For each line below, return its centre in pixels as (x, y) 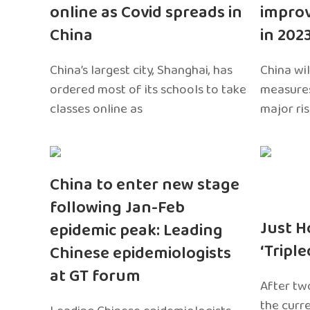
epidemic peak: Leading (136, 230)
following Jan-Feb (117, 208)
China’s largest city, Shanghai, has (141, 70)
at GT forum (95, 276)
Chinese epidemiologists (140, 253)
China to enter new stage (145, 185)
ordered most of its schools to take (148, 89)
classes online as (96, 109)
